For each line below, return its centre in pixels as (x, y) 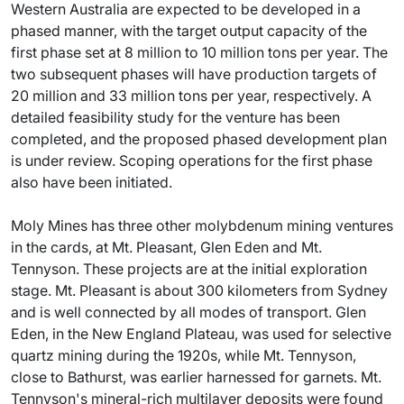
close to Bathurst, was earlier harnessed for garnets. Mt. (196, 377)
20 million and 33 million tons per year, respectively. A (191, 96)
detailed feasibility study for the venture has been (175, 117)
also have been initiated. (92, 182)
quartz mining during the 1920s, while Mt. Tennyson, (184, 355)
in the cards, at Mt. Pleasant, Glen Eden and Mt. (166, 247)
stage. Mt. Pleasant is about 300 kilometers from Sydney (199, 290)
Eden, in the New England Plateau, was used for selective (201, 334)
